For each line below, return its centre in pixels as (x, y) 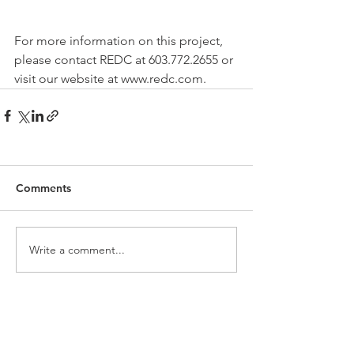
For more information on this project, (120, 41)
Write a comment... (77, 249)
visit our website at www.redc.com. (110, 79)
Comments (43, 188)
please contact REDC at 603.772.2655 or (125, 60)
